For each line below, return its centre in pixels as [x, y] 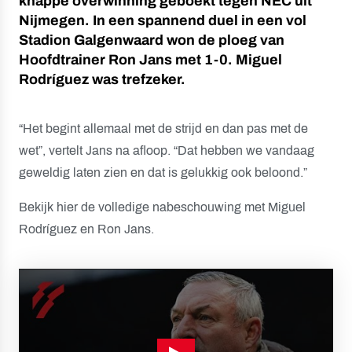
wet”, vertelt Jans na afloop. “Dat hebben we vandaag [167, 150]
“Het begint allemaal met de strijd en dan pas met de [163, 128]
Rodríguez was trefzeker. [102, 79]
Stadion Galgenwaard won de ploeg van [152, 40]
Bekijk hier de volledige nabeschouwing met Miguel [162, 207]
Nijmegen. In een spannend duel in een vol [163, 20]
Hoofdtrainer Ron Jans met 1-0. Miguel [150, 60]
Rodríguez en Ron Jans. [86, 229]
